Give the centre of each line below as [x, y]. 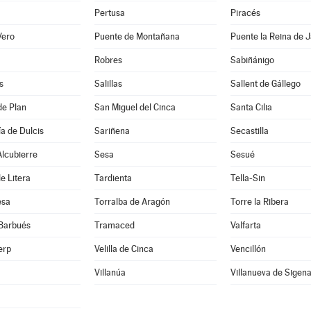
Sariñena [112, 131]
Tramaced [114, 225]
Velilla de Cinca [124, 249]
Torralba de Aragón [132, 202]
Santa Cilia [251, 107]
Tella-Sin [247, 178]
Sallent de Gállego [265, 84]
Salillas [108, 84]
